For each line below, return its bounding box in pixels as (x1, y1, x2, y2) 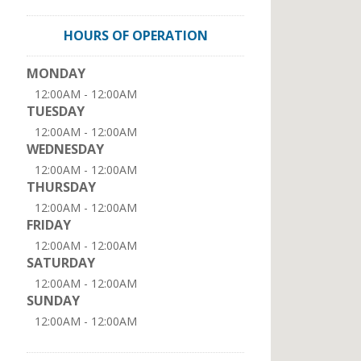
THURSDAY (27, 178, 96, 196)
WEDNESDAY (27, 140, 104, 158)
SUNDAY (27, 292, 80, 309)
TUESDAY (27, 102, 85, 120)
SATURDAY (27, 254, 95, 272)
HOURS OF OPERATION (63, 27, 208, 44)
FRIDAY (27, 216, 71, 234)
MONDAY (27, 64, 85, 82)
